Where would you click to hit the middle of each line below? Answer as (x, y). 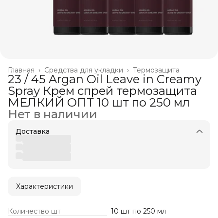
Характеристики (45, 186)
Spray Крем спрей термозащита (102, 91)
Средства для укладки (84, 70)
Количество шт (34, 211)
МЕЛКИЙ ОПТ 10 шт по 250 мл (99, 102)
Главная (21, 70)
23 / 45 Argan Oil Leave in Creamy (105, 79)
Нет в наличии (53, 114)
